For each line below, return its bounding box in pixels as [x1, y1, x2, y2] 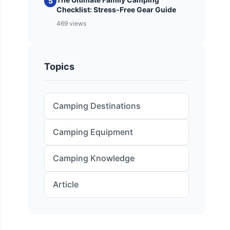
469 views [56, 20, 87, 27]
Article [53, 179, 79, 189]
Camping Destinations [53, 101, 141, 111]
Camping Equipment [53, 127, 133, 137]
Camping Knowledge [53, 153, 135, 163]
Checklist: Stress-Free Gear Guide [56, 5, 177, 14]
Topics [44, 61, 75, 72]
